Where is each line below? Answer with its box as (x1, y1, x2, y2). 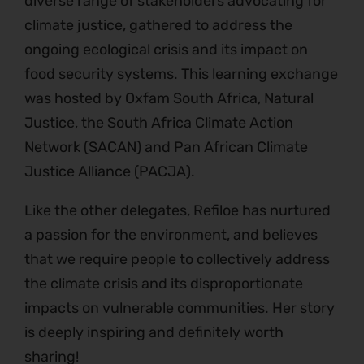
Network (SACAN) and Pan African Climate (24, 138, 308, 157)
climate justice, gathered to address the (24, 16, 292, 35)
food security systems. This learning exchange (24, 65, 338, 84)
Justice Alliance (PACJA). (24, 162, 195, 181)
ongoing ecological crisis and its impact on (24, 41, 308, 59)
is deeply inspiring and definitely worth (24, 323, 284, 342)
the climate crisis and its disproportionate (24, 275, 303, 293)
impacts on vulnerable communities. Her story (24, 299, 335, 318)
